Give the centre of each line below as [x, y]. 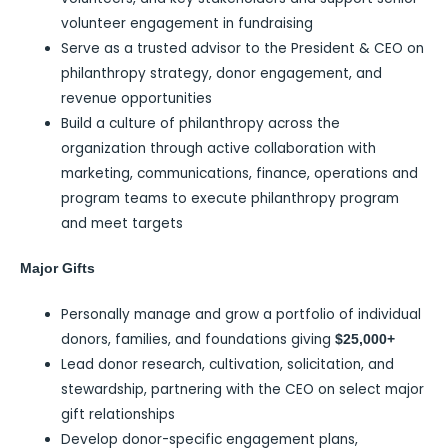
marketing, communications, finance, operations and [240, 173]
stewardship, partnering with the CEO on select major [243, 389]
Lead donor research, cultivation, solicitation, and [228, 364]
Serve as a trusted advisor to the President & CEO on [243, 48]
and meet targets [122, 223]
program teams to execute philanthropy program [230, 198]
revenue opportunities [137, 98]
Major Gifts [57, 269]
